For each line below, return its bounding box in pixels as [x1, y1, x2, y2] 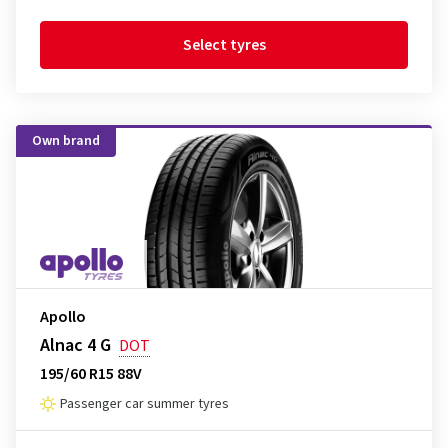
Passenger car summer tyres [60, 394, 229, 414]
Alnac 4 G [40, 333, 111, 358]
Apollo [40, 306, 86, 328]
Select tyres [182, 34, 266, 56]
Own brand [32, 131, 100, 151]
